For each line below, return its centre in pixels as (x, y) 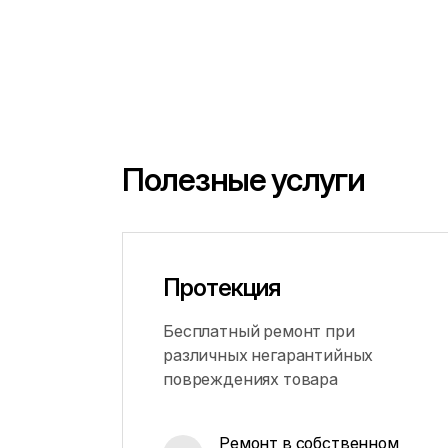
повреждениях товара (250, 379)
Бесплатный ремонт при (259, 331)
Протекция (222, 287)
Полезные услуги (243, 179)
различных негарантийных (268, 355)
